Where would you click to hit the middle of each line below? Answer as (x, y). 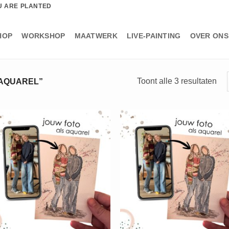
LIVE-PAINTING (154, 36)
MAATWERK (96, 36)
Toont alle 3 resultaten (177, 81)
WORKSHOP (43, 36)
